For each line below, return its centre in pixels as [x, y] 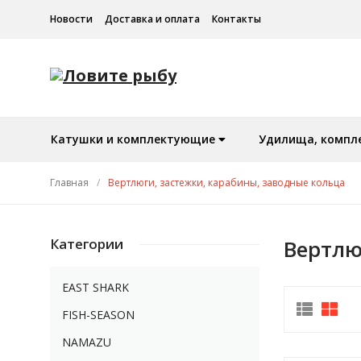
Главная [69, 183]
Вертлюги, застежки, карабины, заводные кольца [226, 183]
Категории [87, 244]
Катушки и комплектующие [135, 139]
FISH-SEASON [98, 315]
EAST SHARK [95, 288]
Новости [71, 19]
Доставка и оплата [152, 19]
